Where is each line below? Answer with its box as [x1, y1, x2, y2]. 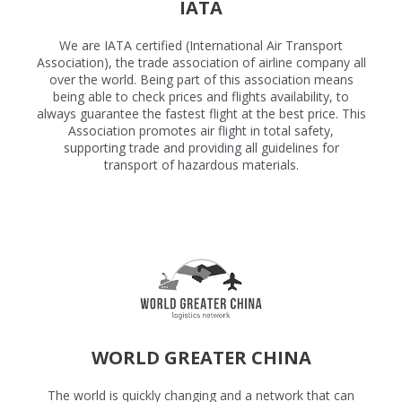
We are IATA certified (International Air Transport [59, 37, 343, 55]
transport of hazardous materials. [103, 156, 299, 174]
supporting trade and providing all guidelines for [63, 139, 339, 157]
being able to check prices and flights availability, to [53, 88, 349, 106]
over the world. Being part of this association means [48, 71, 354, 89]
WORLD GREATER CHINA [91, 345, 311, 370]
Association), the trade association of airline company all [36, 54, 366, 72]
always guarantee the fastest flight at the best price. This [36, 105, 366, 123]
